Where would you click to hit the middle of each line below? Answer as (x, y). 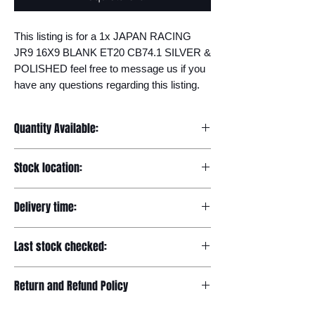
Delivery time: (45, 207)
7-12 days (36, 234)
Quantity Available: (56, 128)
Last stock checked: (60, 246)
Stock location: (48, 168)
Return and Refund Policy (71, 286)
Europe (31, 195)
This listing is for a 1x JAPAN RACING (103, 36)
